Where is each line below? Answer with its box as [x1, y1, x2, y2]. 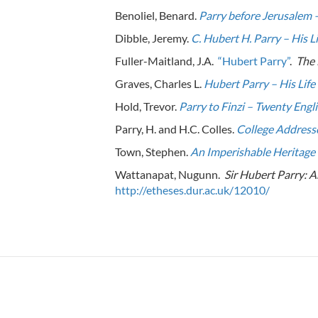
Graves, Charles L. [115, 76, 204, 90]
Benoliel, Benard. [115, 8, 199, 22]
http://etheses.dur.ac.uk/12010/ [115, 182, 270, 197]
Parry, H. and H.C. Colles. [115, 121, 236, 136]
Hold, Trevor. [115, 99, 179, 113]
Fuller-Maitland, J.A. [115, 53, 218, 67]
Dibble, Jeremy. [115, 31, 191, 45]
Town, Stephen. [115, 144, 190, 158]
